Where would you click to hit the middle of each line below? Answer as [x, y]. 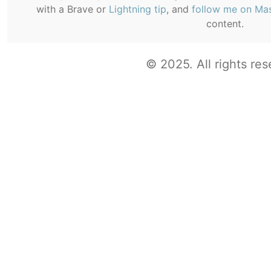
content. [225, 23]
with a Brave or [73, 9]
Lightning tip [138, 9]
